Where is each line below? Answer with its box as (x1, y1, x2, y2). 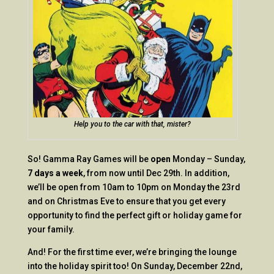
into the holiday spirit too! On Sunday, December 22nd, (27, 261, 242, 272)
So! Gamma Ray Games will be (27, 154, 150, 165)
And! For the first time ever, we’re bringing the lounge (27, 247, 237, 257)
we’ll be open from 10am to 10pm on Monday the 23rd (27, 182, 240, 193)
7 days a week (27, 168, 83, 179)
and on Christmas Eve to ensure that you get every (27, 196, 226, 207)
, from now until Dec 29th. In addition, (83, 168, 229, 179)
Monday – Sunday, (170, 154, 245, 165)
